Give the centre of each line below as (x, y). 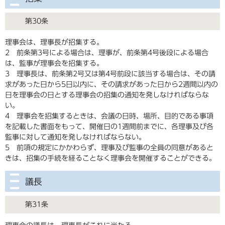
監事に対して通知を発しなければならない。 (75, 137)
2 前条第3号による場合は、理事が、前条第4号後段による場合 (107, 53)
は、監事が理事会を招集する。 (54, 64)
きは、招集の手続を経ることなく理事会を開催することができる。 (110, 158)
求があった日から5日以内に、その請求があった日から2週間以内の (111, 85)
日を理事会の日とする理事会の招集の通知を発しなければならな (107, 95)
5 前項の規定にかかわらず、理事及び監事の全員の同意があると (109, 148)
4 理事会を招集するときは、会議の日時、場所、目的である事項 (109, 116)
